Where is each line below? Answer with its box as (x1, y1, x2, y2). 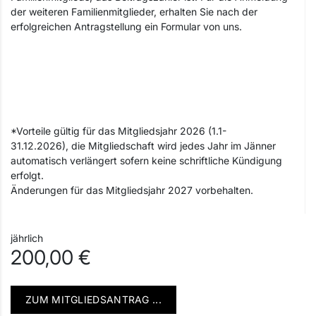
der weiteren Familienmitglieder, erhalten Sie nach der (11, 6, 257, 18)
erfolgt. (11, 169, 44, 181)
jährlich (11, 232, 43, 244)
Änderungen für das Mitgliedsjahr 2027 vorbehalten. (11, 184, 253, 196)
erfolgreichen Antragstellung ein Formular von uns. (11, 20, 242, 32)
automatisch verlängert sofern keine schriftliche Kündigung (11, 154, 282, 166)
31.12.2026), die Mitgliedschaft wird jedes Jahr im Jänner (11, 140, 276, 152)
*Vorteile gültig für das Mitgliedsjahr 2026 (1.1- (11, 125, 226, 137)
